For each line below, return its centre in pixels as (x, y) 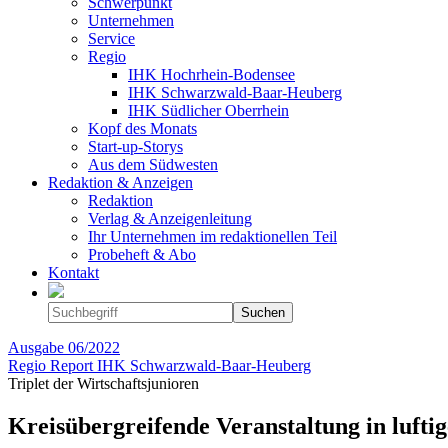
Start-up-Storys (135, 146)
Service (111, 38)
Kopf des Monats (142, 128)
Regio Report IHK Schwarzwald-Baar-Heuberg (159, 365)
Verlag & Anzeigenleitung (170, 218)
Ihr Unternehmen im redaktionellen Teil (212, 236)
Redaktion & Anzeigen (120, 182)
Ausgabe (38, 347)
